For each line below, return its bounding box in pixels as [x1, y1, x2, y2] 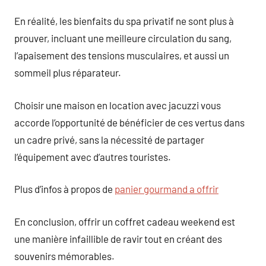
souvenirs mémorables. [14, 249, 115, 262]
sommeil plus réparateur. [14, 66, 121, 78]
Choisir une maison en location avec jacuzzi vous [14, 99, 221, 111]
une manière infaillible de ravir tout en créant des [14, 232, 222, 245]
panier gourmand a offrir [115, 183, 218, 195]
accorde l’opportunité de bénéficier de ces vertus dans [14, 116, 245, 128]
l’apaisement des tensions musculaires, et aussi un [14, 49, 229, 61]
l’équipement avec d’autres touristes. [14, 150, 171, 163]
